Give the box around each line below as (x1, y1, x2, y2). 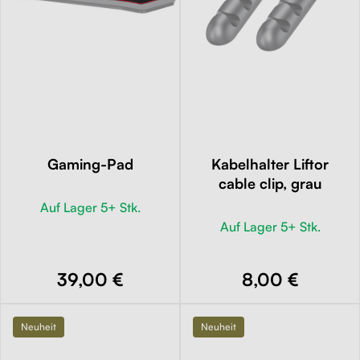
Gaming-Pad (47, 154, 133, 173)
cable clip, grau (218, 174, 322, 192)
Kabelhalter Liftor (211, 154, 329, 173)
